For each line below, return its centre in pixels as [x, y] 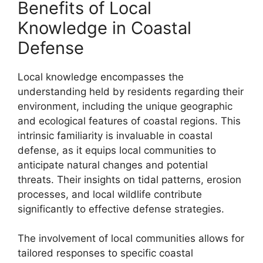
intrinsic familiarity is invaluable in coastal [115, 135]
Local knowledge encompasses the [101, 77]
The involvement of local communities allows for [131, 238]
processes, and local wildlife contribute [110, 194]
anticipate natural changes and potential [113, 165]
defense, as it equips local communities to [117, 150]
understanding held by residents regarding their [131, 91]
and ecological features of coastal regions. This [129, 121]
